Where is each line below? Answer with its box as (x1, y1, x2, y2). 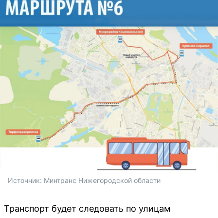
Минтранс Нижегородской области (44, 176, 161, 185)
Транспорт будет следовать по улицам (4, 203, 171, 214)
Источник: (8, 176, 44, 185)
